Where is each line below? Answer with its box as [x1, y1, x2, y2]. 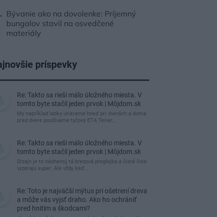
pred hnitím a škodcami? [17, 204, 90, 212]
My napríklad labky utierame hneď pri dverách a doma [17, 110, 146, 117]
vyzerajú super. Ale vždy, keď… [17, 165, 88, 171]
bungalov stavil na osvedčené [6, 18, 114, 28]
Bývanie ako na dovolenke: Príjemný [6, 9, 136, 18]
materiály [6, 28, 41, 38]
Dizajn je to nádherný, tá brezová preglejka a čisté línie [17, 158, 147, 165]
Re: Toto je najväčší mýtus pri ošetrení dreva [17, 187, 147, 195]
